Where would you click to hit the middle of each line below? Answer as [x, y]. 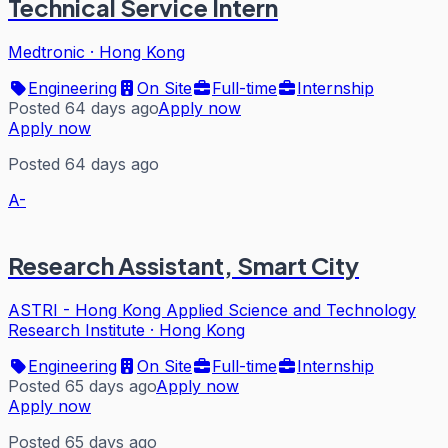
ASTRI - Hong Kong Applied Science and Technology [212, 309]
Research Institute [76, 329]
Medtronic [46, 51]
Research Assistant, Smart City [183, 264]
